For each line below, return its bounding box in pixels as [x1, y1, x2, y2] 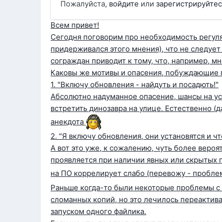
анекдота [51, 116, 86, 126]
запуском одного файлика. [51, 206, 147, 216]
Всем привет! [51, 20, 100, 30]
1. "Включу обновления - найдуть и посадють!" [51, 79, 219, 89]
